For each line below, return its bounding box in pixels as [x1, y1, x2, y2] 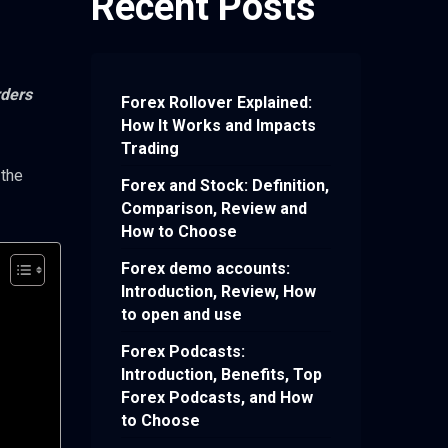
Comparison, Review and [121, 199, 307, 219]
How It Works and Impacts [121, 116, 316, 136]
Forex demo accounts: [121, 259, 290, 279]
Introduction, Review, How [121, 282, 316, 302]
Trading [121, 139, 179, 159]
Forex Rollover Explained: [121, 93, 312, 113]
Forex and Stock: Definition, [121, 176, 329, 196]
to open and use [121, 305, 242, 325]
